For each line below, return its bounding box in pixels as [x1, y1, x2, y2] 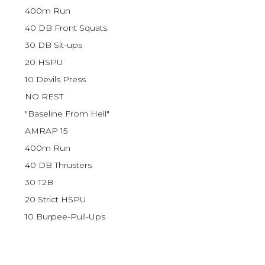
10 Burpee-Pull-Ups [25, 211, 106, 222]
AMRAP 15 [25, 125, 68, 137]
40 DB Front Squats [25, 22, 108, 34]
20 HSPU [25, 57, 64, 68]
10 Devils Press [25, 74, 86, 85]
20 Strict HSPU [25, 194, 87, 205]
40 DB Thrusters [25, 160, 92, 171]
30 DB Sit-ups [25, 40, 83, 51]
